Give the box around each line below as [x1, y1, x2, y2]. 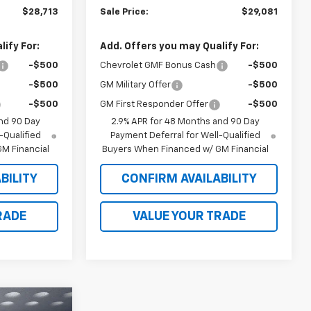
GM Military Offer [100, 80, 171, 90]
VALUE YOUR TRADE [132, 210, 246, 223]
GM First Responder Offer [100, 99, 209, 109]
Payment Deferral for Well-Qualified [110, 131, 261, 140]
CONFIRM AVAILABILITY [121, 172, 257, 185]
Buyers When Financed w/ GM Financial [102, 144, 269, 154]
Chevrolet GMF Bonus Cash [100, 60, 217, 70]
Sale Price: [100, 7, 149, 17]
